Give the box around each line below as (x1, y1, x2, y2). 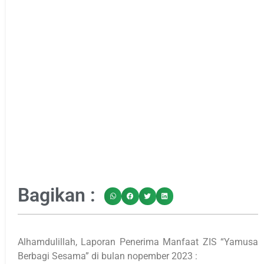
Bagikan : (18, 183, 95, 206)
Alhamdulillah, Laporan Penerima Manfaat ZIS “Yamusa (18, 236, 258, 247)
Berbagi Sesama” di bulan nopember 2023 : (18, 250, 197, 262)
